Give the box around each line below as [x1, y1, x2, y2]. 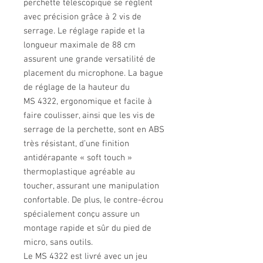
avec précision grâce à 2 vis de [23, 12, 141, 22]
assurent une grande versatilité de [23, 54, 156, 65]
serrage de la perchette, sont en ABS [23, 124, 164, 135]
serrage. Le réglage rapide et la [23, 26, 145, 36]
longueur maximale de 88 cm [23, 40, 136, 50]
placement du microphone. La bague [23, 68, 163, 79]
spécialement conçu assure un [23, 209, 140, 220]
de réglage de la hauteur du [23, 82, 130, 93]
